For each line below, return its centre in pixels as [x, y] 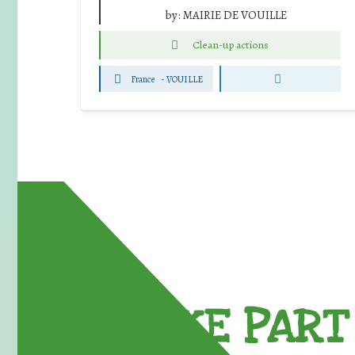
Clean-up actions [231, 45]
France [143, 79]
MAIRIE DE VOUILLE [235, 15]
